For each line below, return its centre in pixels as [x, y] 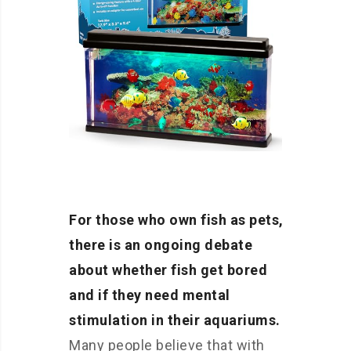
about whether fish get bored [168, 270]
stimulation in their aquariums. [175, 320]
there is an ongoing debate [161, 245]
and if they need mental [150, 295]
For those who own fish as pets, [176, 220]
